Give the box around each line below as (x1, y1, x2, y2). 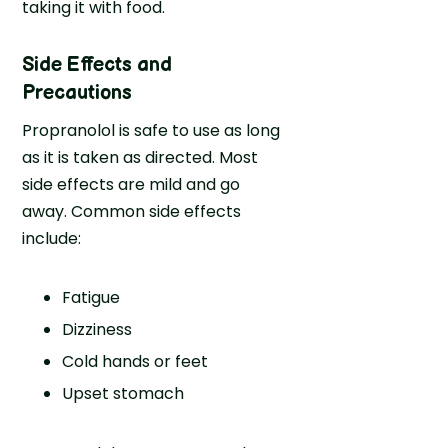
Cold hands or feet (62, 349, 209, 373)
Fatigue (62, 285, 121, 309)
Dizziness (62, 317, 133, 341)
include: (22, 226, 82, 250)
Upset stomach (62, 381, 185, 405)
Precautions (22, 80, 133, 105)
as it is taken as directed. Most (22, 145, 259, 169)
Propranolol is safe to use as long (22, 118, 281, 142)
